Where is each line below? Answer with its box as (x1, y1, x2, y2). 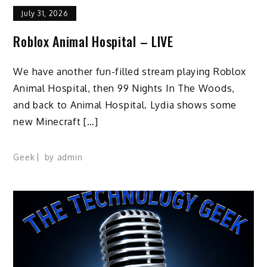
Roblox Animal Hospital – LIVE (13, 32, 173, 51)
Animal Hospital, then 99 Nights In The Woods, (13, 82, 235, 94)
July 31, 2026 (21, 9, 68, 18)
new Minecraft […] (13, 115, 98, 128)
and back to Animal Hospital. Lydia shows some (13, 98, 237, 111)
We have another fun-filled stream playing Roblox (13, 65, 247, 77)
